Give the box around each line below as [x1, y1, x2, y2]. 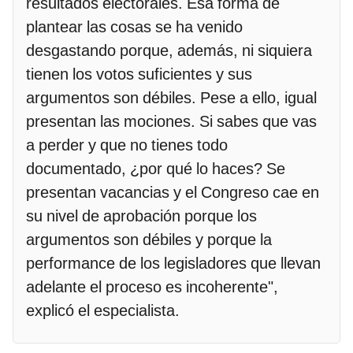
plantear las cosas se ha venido [26, 17, 243, 37]
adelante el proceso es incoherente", [26, 277, 278, 297]
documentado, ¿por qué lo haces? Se [26, 159, 285, 179]
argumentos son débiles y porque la [26, 230, 272, 250]
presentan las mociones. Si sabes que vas [26, 112, 317, 132]
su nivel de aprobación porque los [26, 206, 257, 226]
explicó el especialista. [26, 301, 180, 321]
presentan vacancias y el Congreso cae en [26, 183, 319, 203]
